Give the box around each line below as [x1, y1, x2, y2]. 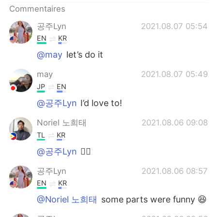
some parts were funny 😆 [99, 194, 207, 205]
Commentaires [9, 3, 66, 14]
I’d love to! [78, 97, 123, 108]
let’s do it [64, 49, 104, 60]
